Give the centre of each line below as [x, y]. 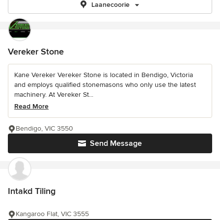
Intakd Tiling [32, 191]
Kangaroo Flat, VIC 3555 [52, 214]
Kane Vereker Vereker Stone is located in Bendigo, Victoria [104, 75]
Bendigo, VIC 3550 [44, 128]
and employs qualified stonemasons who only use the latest [105, 85]
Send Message [116, 143]
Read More [31, 106]
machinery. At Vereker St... [54, 95]
